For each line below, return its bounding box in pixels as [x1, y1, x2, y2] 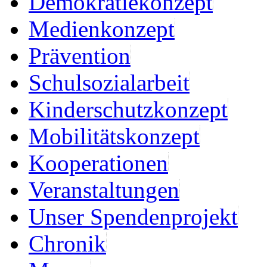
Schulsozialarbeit [29, 69, 190, 95]
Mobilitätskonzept [29, 123, 200, 149]
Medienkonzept [29, 15, 175, 42]
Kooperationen [29, 150, 168, 176]
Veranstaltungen [29, 176, 179, 203]
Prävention [29, 42, 131, 69]
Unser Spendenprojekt [29, 203, 238, 229]
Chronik [29, 230, 106, 256]
